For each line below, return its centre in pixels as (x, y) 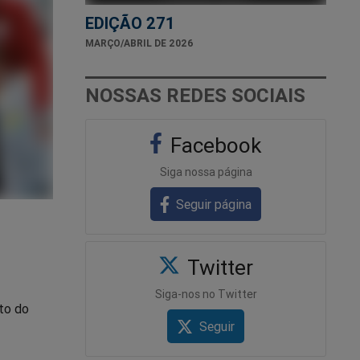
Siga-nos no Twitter (206, 294)
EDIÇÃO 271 (130, 22)
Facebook (214, 145)
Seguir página (214, 204)
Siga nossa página (206, 172)
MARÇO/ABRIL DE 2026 (139, 43)
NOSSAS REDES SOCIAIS (195, 95)
